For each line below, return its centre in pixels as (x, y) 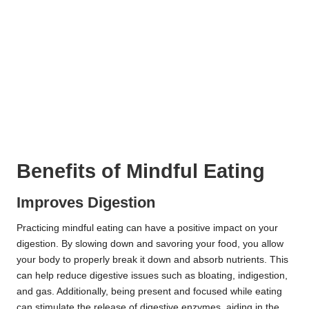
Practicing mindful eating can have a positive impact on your (147, 228)
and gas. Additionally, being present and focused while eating (149, 292)
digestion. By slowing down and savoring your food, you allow (150, 244)
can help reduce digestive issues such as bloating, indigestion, (152, 276)
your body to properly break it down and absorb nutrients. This (152, 260)
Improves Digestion (86, 203)
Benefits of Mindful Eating (141, 171)
